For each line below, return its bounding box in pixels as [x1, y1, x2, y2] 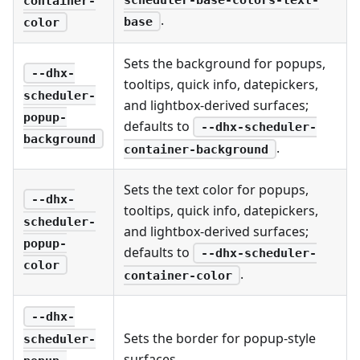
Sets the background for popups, [124, 54, 325, 72]
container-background [124, 141, 268, 157]
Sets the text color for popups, [124, 180, 309, 198]
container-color [124, 268, 232, 283]
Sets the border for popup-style [124, 329, 316, 347]
